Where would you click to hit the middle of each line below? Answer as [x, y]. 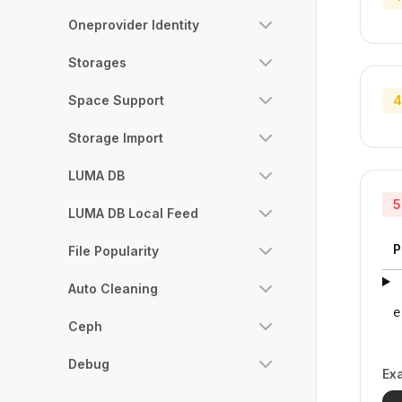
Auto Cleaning [113, 288]
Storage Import [116, 137]
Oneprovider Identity [134, 24]
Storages [97, 62]
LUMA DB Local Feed [133, 213]
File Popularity [114, 250]
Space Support [116, 100]
